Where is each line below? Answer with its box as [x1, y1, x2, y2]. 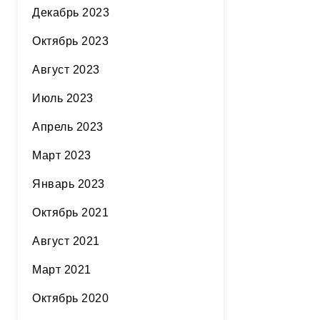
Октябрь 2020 [32, 292, 109, 304]
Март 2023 [32, 149, 91, 161]
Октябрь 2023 [32, 35, 109, 47]
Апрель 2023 [32, 121, 104, 133]
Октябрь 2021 [32, 206, 109, 219]
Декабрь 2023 [32, 6, 109, 19]
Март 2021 [32, 264, 91, 276]
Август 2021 [32, 235, 100, 247]
